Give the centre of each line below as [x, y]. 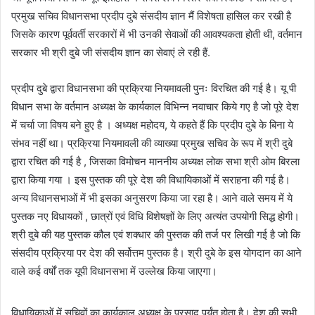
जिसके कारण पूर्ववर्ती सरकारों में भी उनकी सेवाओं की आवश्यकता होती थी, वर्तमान [157, 34]
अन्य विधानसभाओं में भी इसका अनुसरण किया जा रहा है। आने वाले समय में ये [152, 198]
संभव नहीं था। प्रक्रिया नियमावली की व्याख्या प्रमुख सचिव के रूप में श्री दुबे [152, 143]
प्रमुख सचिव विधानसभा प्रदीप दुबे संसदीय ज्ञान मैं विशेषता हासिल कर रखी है [151, 15]
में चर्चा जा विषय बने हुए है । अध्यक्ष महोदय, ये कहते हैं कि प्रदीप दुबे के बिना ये [152, 124]
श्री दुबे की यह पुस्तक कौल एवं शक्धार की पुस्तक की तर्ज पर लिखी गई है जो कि [156, 234]
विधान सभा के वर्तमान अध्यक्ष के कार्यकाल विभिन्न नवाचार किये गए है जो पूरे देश [155, 106]
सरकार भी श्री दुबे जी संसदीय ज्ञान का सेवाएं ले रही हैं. [111, 52]
